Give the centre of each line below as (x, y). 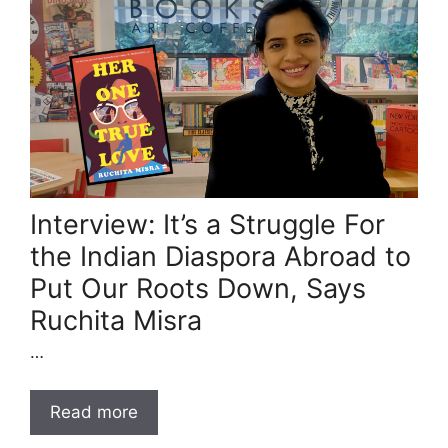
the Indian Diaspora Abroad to (220, 256)
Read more (94, 412)
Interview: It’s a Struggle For (207, 224)
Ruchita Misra (116, 320)
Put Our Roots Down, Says (198, 288)
